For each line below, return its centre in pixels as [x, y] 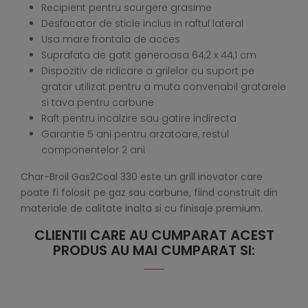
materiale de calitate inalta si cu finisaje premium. [142, 209]
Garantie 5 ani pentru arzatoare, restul [135, 134]
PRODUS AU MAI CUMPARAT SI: [154, 251]
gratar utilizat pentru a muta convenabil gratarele [164, 87]
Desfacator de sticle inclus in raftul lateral [142, 24]
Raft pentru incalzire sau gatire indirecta [139, 119]
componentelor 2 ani [93, 150]
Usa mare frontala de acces [111, 40]
